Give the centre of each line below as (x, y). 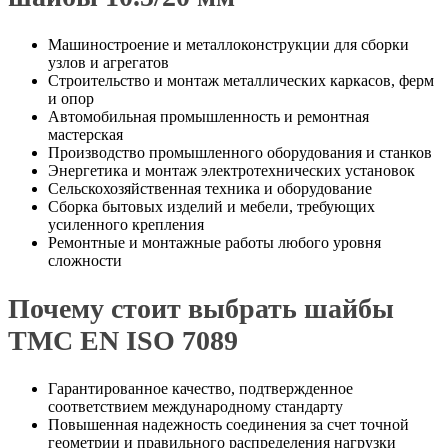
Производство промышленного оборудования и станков (240, 152)
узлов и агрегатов (108, 62)
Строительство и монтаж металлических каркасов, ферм (241, 80)
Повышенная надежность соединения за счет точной (228, 425)
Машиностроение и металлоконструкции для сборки (228, 44)
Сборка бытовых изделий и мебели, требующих (211, 206)
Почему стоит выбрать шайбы (201, 309)
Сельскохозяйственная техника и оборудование (210, 188)
